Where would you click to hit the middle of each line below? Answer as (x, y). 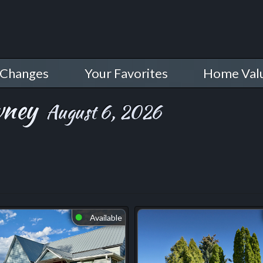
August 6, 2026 (102, 112)
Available (105, 218)
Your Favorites (126, 73)
